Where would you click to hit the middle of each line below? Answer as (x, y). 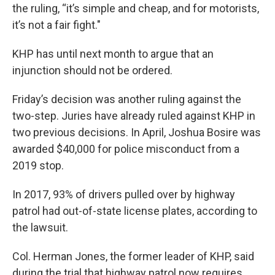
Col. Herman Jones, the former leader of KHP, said (133, 256)
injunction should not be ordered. (92, 70)
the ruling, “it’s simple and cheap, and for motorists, (136, 8)
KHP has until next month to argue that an (113, 54)
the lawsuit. (40, 227)
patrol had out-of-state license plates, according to (135, 211)
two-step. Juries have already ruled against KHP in (134, 116)
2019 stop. (38, 165)
